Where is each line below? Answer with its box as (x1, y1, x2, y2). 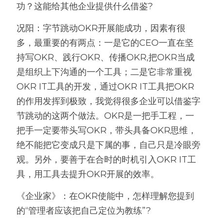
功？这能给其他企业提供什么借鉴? (17, 1, 153, 12)
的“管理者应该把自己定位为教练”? (17, 205, 151, 216)
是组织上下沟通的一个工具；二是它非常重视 (17, 67, 192, 77)
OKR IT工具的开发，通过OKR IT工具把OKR (17, 81, 194, 92)
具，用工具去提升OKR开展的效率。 (17, 169, 162, 180)
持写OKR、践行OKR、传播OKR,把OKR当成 (17, 52, 195, 63)
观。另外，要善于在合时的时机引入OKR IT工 (17, 154, 196, 165)
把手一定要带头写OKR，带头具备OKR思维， (17, 125, 197, 136)
